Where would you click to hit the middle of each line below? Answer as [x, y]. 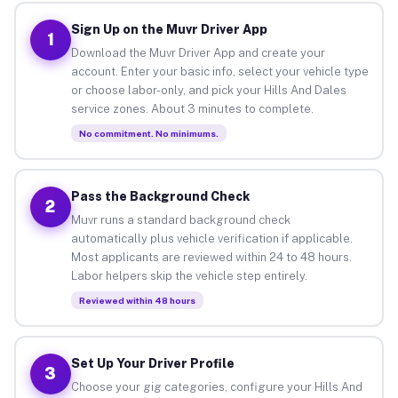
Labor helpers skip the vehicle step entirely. [189, 275]
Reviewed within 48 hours [137, 300]
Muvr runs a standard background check [180, 219]
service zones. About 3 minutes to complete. [192, 108]
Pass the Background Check [160, 196]
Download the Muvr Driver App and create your [198, 52]
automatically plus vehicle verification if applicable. [211, 238]
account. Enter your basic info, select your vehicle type [219, 71]
